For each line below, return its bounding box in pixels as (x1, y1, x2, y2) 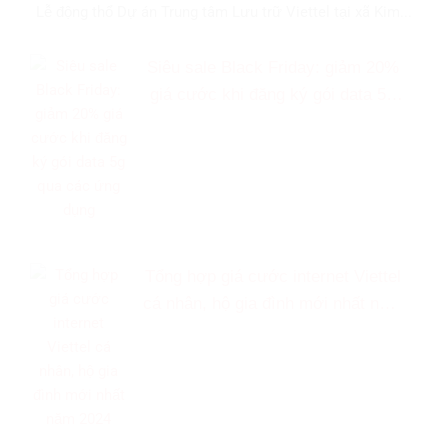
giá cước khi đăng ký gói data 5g (150, 84, 395, 104)
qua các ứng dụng (205, 111, 340, 131)
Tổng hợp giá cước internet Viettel (144, 266, 401, 286)
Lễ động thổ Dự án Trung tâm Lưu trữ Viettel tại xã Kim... (36, 2, 412, 21)
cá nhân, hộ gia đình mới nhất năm (143, 293, 402, 313)
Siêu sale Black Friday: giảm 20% (146, 57, 399, 77)
